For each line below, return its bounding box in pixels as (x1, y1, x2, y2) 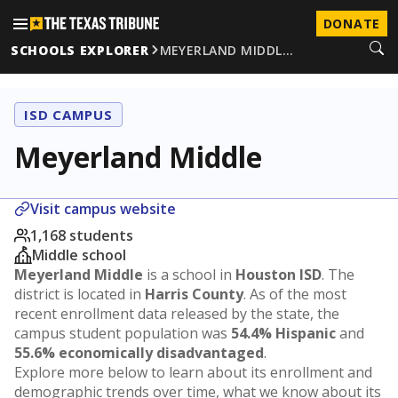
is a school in (143, 265, 235, 284)
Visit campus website (30, 199, 176, 219)
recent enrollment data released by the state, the (14, 304, 339, 323)
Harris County (145, 284, 243, 304)
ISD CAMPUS (24, 106, 113, 123)
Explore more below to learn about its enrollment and (14, 362, 372, 382)
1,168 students (30, 226, 133, 245)
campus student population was (14, 323, 231, 343)
